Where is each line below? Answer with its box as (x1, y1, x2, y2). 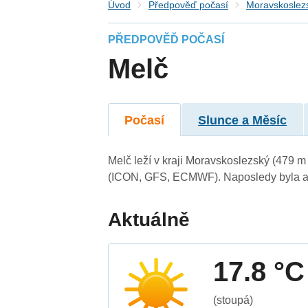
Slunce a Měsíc (198, 113, 287, 127)
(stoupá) (213, 294, 254, 306)
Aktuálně (108, 208, 190, 230)
